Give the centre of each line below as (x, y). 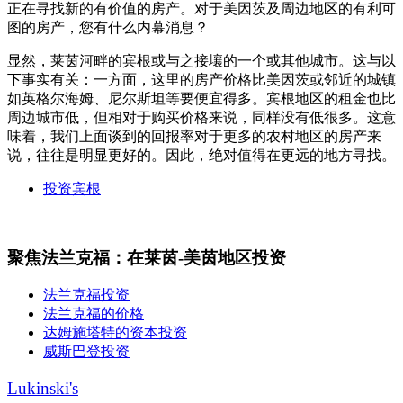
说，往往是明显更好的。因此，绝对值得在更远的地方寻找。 (201, 155)
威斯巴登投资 (86, 352)
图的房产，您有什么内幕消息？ (108, 27)
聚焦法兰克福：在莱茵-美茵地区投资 (147, 257)
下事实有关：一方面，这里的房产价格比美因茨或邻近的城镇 (201, 79)
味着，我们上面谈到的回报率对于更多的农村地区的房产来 (194, 136)
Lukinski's (43, 389)
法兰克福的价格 (94, 314)
